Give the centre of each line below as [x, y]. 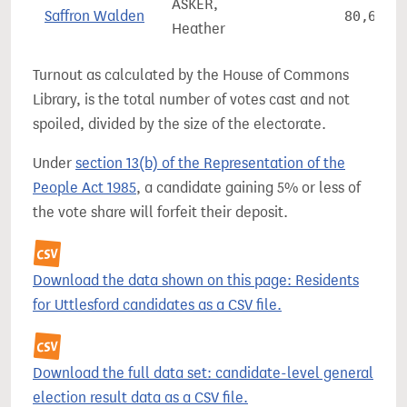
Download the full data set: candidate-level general [203, 373]
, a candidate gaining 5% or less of [248, 188]
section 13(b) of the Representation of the [210, 163]
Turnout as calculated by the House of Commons [191, 75]
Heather [199, 29]
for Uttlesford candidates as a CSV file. [157, 305]
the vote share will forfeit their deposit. [160, 212]
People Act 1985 [84, 188]
